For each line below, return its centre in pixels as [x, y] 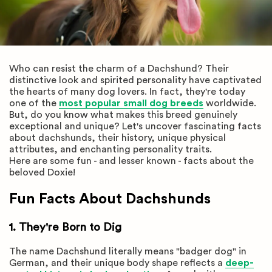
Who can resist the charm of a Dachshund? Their [119, 69]
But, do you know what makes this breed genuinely [123, 115]
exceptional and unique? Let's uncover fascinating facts [135, 126]
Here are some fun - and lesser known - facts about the [131, 161]
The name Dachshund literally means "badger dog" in [128, 251]
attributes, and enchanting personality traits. [112, 149]
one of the [34, 103]
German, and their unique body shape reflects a [117, 263]
